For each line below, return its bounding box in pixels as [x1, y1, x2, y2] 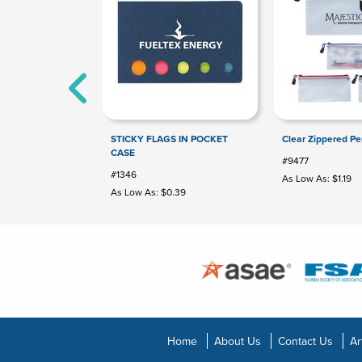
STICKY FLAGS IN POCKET [111, 132, 228, 146]
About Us [213, 333, 261, 350]
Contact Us [277, 333, 333, 350]
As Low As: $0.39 [111, 185, 186, 200]
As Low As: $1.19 [282, 171, 351, 186]
